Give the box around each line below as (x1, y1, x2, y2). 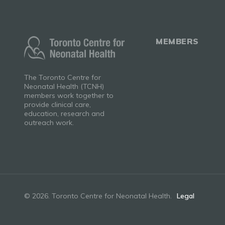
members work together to (24, 91, 114, 100)
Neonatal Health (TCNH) (24, 82, 104, 91)
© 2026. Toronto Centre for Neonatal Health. (24, 191, 172, 200)
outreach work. (24, 118, 74, 127)
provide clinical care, (24, 100, 91, 109)
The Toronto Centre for (24, 73, 101, 82)
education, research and (24, 109, 104, 118)
